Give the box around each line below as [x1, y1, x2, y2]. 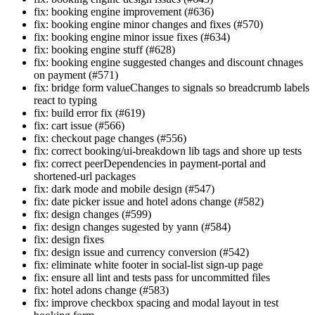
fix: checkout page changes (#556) [34, 132, 186, 145]
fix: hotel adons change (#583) [34, 284, 169, 297]
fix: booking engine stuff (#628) [34, 44, 175, 56]
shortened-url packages [34, 170, 136, 183]
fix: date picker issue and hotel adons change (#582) [34, 195, 264, 208]
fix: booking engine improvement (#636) [34, 6, 214, 18]
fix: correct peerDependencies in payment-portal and [34, 157, 266, 170]
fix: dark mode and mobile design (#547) [34, 183, 214, 195]
